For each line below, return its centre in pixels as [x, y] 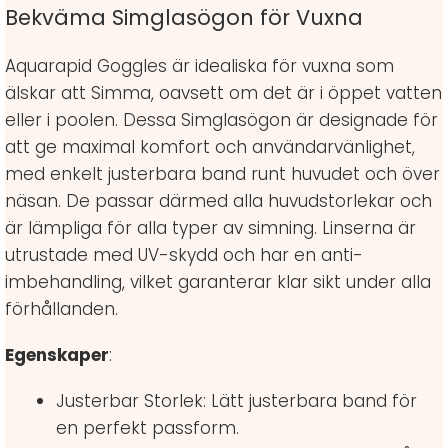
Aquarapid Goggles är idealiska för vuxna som [199, 66]
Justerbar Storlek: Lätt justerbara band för [236, 401]
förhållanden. [61, 309]
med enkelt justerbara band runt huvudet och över [222, 174]
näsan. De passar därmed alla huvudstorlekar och [218, 201]
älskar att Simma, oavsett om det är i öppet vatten [223, 93]
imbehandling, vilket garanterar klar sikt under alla [218, 282]
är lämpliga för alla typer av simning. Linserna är [210, 228]
